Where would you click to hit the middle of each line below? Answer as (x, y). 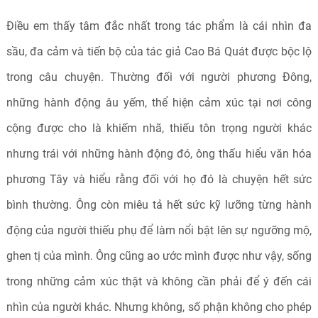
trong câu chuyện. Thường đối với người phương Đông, (159, 77)
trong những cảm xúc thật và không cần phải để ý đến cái (159, 281)
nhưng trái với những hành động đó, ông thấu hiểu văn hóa (159, 154)
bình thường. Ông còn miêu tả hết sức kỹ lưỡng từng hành (159, 205)
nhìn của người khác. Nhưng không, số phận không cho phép (159, 307)
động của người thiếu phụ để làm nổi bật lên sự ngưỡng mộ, (159, 230)
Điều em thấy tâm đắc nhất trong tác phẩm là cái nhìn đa (159, 26)
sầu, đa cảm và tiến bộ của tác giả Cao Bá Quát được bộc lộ (159, 51)
